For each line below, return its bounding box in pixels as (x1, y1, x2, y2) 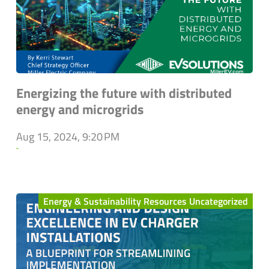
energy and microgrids (16, 99, 144, 120)
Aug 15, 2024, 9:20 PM (16, 128, 119, 145)
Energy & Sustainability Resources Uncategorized (43, 194, 248, 209)
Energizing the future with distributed (16, 83, 232, 104)
